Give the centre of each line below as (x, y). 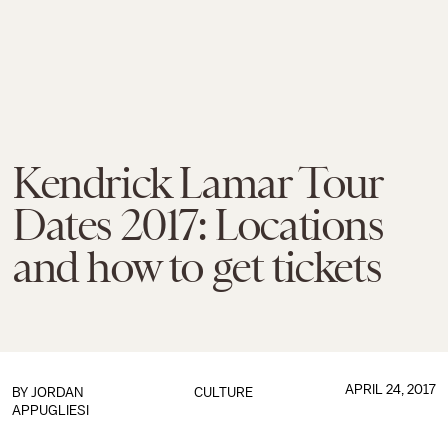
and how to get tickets (196, 267)
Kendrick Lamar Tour (197, 183)
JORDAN (57, 392)
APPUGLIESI (50, 410)
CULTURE (224, 392)
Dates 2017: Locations (197, 225)
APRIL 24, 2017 (390, 389)
